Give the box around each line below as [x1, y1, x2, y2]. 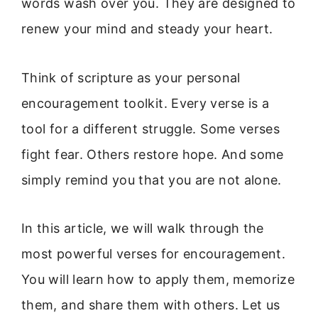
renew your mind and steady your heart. [21, 21, 273, 37]
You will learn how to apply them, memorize [21, 272, 295, 287]
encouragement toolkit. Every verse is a [21, 95, 270, 111]
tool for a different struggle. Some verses [21, 121, 280, 136]
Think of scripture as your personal [21, 70, 241, 85]
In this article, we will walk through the [21, 221, 264, 236]
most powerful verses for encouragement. [21, 246, 286, 262]
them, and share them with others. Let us [21, 297, 280, 313]
